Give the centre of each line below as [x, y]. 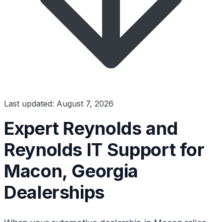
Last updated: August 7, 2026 [59, 103]
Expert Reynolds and [91, 128]
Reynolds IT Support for [104, 149]
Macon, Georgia [71, 171]
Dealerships [55, 192]
